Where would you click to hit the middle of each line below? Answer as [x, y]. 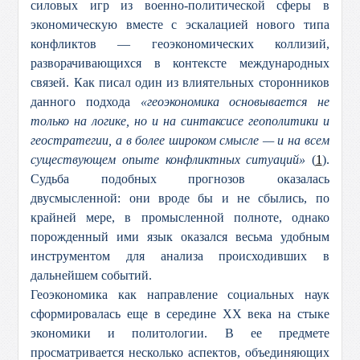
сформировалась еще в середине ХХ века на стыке [180, 314]
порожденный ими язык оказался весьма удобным [180, 237]
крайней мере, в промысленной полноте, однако [180, 217]
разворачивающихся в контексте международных [180, 63]
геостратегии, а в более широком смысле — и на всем [180, 140]
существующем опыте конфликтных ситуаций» [171, 160]
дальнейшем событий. [92, 275]
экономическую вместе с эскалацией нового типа [180, 25]
